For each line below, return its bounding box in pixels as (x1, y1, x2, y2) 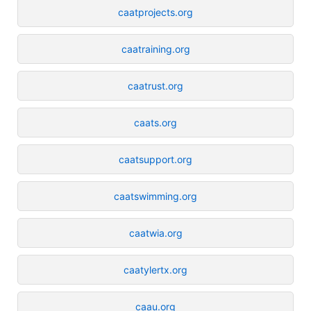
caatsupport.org (119, 153, 192, 165)
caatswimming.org (114, 190, 197, 202)
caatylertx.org (124, 263, 187, 276)
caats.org (134, 116, 177, 128)
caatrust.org (128, 79, 183, 92)
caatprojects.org (118, 6, 193, 18)
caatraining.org (121, 42, 190, 55)
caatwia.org (128, 226, 183, 239)
